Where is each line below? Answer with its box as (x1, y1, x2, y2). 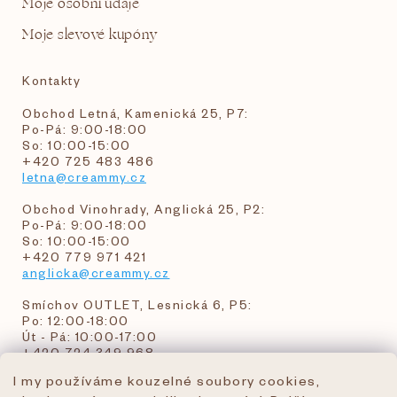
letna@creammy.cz (22, 169, 146, 185)
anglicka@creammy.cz (22, 265, 170, 281)
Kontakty (22, 73, 81, 89)
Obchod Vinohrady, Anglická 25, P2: (22, 201, 265, 217)
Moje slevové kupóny (22, 25, 158, 46)
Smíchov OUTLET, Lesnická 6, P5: (22, 297, 253, 313)
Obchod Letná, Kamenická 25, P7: (22, 105, 249, 121)
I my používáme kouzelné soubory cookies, (13, 372, 320, 388)
